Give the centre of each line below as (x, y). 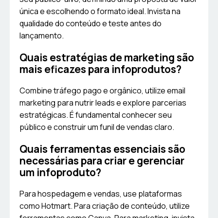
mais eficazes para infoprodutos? (100, 69)
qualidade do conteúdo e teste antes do (91, 24)
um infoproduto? (60, 173)
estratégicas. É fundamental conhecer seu (96, 115)
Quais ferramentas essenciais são (102, 149)
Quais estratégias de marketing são (107, 58)
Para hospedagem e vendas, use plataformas (101, 194)
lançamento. (42, 36)
